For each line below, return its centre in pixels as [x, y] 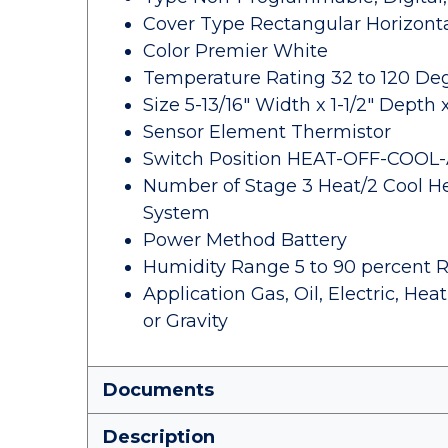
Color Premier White [235, 51]
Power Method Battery [245, 240]
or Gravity [185, 321]
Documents [158, 390]
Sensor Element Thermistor [267, 132]
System [176, 213]
